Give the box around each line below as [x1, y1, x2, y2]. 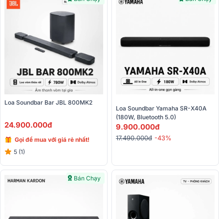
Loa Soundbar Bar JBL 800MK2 [4, 99, 92, 107]
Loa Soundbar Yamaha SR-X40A [116, 105, 207, 112]
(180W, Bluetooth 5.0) [116, 113, 176, 121]
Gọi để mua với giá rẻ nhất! [15, 135, 89, 143]
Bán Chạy [74, 175, 101, 182]
